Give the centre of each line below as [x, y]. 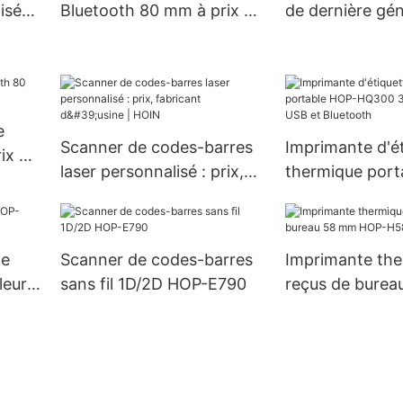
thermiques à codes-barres [162, 44]
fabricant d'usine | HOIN [151, 196]
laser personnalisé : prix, [152, 172]
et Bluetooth [332, 220]
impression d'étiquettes [148, 20]
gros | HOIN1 [108, 35]
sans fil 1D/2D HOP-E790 [153, 284]
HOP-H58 [321, 309]
